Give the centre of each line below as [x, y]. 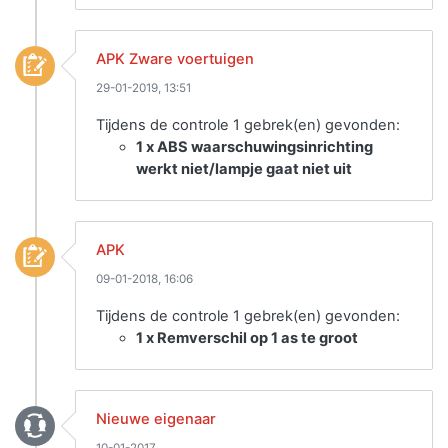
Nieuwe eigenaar [156, 419]
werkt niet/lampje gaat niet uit [244, 169]
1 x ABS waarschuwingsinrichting [254, 147]
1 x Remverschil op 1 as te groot [247, 338]
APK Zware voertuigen [175, 59]
